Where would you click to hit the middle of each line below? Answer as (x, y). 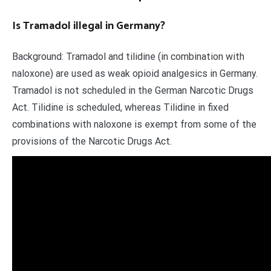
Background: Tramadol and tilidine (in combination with (128, 57)
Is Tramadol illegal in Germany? (89, 26)
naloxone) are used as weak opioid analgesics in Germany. (135, 74)
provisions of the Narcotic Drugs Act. (92, 142)
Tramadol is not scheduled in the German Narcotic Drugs (133, 91)
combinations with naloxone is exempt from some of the (134, 125)
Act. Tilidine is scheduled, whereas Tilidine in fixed (120, 108)
